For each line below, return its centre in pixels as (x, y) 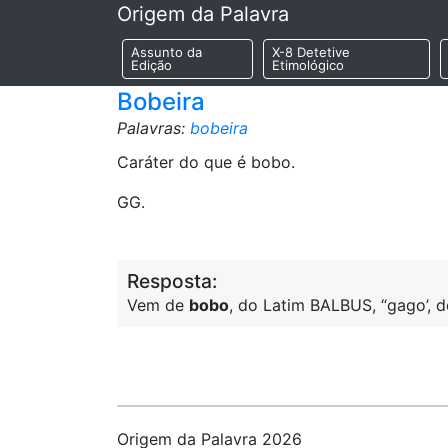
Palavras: (153, 128)
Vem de (158, 305)
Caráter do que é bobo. (206, 162)
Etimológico (307, 65)
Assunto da (166, 52)
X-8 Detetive (310, 52)
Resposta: (172, 281)
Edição (151, 65)
